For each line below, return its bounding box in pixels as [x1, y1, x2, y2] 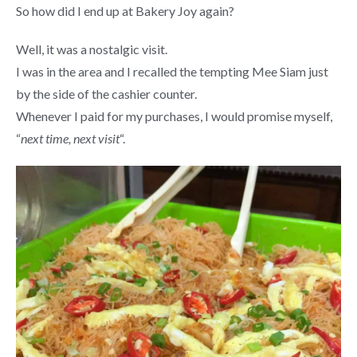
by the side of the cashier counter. [16, 85, 197, 101]
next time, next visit [21, 130, 120, 146]
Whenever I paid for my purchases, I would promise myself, [16, 108, 332, 124]
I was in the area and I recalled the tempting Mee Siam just [16, 63, 328, 79]
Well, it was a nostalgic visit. [16, 41, 167, 57]
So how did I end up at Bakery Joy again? [16, 2, 234, 18]
